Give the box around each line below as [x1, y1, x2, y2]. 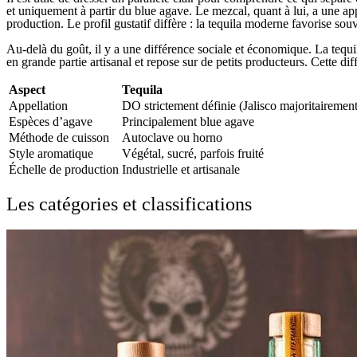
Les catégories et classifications [6, 193, 252, 214]
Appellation [9, 98, 68, 112]
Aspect [9, 82, 45, 96]
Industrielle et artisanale [122, 162, 240, 176]
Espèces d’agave [9, 114, 92, 128]
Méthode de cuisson [9, 130, 109, 144]
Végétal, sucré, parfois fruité [122, 146, 264, 160]
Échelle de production [9, 162, 119, 176]
